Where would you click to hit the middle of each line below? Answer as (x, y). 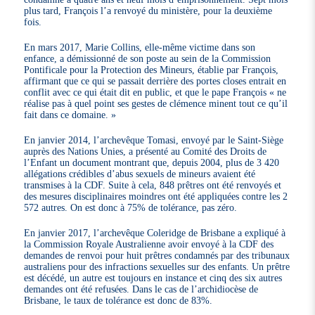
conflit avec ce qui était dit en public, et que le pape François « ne (155, 92)
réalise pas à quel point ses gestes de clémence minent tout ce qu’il (156, 103)
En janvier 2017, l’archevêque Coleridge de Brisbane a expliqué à (155, 232)
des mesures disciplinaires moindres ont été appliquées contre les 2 (156, 196)
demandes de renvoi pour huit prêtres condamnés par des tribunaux (157, 255)
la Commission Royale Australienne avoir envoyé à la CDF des (149, 244)
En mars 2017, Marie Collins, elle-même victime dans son (140, 47)
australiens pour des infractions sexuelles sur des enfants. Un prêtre (157, 266)
